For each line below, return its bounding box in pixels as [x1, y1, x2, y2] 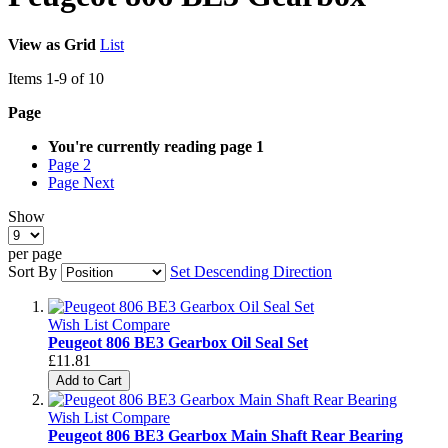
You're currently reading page [48, 137, 252, 155]
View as [8, 35, 60, 53]
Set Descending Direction [170, 262, 332, 280]
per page [8, 244, 62, 262]
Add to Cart [56, 372, 122, 388]
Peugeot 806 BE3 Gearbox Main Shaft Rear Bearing [48, 426, 403, 444]
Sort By [8, 262, 57, 280]
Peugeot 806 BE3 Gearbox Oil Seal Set [48, 333, 308, 351]
